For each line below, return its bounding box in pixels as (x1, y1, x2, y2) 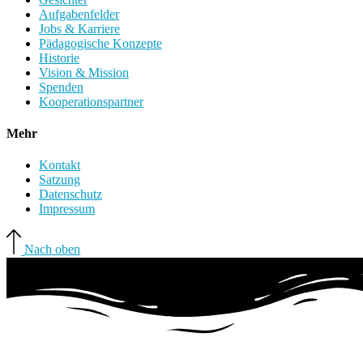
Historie (39, 50, 79, 65)
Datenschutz (39, 187, 102, 202)
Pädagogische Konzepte (39, 36, 162, 50)
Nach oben (24, 242, 81, 257)
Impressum (39, 202, 95, 216)
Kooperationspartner (39, 94, 143, 109)
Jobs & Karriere (39, 21, 120, 36)
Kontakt (39, 158, 80, 173)
